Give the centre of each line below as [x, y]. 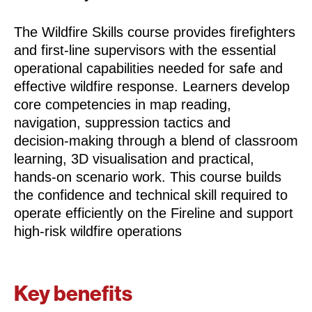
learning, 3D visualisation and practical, [134, 159]
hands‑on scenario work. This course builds [148, 177]
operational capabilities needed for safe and [148, 69]
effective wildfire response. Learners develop [152, 87]
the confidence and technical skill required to [151, 195]
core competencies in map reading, [123, 105]
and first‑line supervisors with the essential [145, 50]
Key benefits [73, 294]
